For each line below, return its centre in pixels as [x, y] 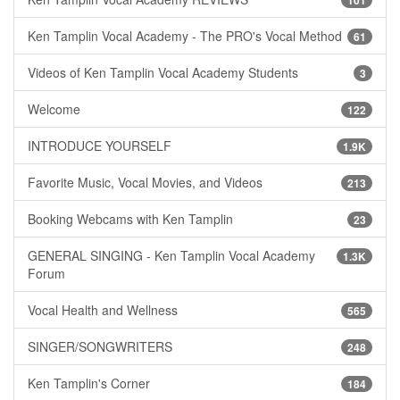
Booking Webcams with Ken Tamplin [130, 219]
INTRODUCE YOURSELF [100, 146]
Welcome [54, 109]
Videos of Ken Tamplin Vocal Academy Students [163, 73]
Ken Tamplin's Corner [89, 383]
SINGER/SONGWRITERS [100, 347]
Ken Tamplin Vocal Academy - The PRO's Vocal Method [185, 36]
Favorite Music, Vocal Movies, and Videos [145, 183]
